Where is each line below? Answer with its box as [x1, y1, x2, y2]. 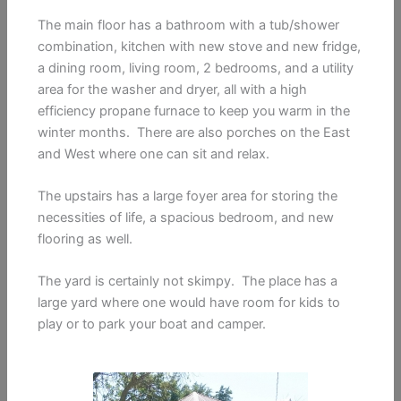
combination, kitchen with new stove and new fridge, [38, 38, 362, 55]
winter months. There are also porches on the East [38, 124, 351, 141]
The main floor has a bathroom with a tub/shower [38, 16, 340, 33]
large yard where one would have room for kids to [38, 294, 341, 311]
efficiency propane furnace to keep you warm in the [38, 102, 351, 119]
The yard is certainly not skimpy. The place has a [38, 273, 338, 290]
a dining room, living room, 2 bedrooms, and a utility [38, 59, 354, 76]
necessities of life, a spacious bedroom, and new [38, 209, 335, 226]
